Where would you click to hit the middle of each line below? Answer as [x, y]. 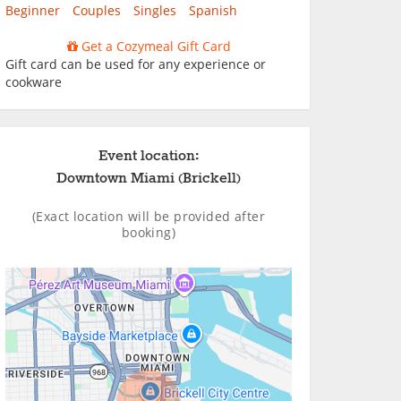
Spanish [213, 10]
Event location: [149, 156]
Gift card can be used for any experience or [136, 64]
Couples [97, 10]
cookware [34, 82]
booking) [149, 232]
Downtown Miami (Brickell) [149, 179]
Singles [155, 10]
